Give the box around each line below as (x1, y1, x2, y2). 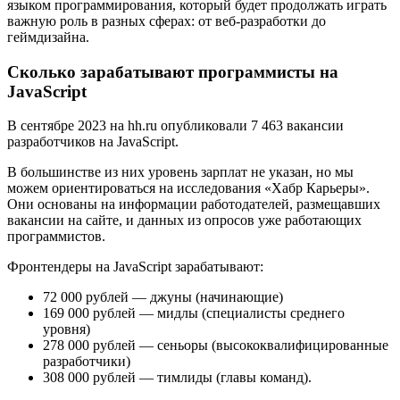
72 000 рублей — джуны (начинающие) (43, 289, 283, 305)
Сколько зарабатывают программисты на (7, 62, 338, 81)
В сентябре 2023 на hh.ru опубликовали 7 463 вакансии (7, 118, 344, 134)
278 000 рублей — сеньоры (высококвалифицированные (43, 337, 388, 354)
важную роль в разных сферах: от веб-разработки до (7, 12, 326, 29)
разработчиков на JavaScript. (7, 134, 179, 150)
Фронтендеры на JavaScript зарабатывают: (7, 259, 263, 275)
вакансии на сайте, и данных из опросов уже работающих (7, 212, 362, 229)
